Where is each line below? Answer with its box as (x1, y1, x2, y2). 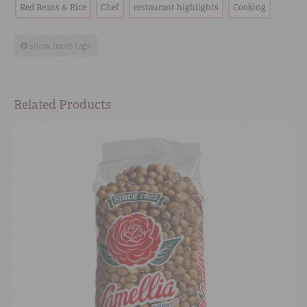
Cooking (233, 2, 266, 14)
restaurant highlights (134, 2, 219, 14)
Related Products (14, 97, 111, 114)
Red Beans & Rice (20, 2, 86, 14)
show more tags (29, 40, 91, 52)
